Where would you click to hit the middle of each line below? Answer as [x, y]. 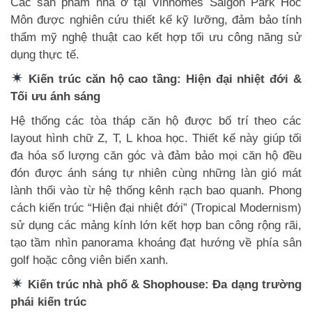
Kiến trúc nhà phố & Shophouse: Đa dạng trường [163, 284]
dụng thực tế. [45, 54]
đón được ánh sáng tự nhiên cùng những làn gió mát [156, 173]
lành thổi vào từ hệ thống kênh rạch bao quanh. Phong [156, 190]
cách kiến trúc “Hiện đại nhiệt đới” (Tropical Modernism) [156, 208]
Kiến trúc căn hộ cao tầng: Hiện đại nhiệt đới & [163, 79]
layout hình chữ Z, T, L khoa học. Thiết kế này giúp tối [156, 138]
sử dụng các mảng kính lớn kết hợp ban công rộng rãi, [156, 225]
